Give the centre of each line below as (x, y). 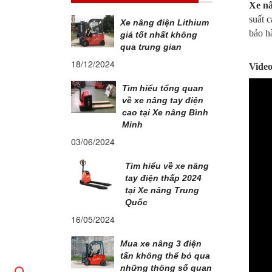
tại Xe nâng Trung (162, 190)
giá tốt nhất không (158, 35)
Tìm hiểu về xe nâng (167, 166)
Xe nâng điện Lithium (164, 22)
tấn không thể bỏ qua (165, 256)
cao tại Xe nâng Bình (165, 112)
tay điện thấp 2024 (164, 178)
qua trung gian (151, 47)
